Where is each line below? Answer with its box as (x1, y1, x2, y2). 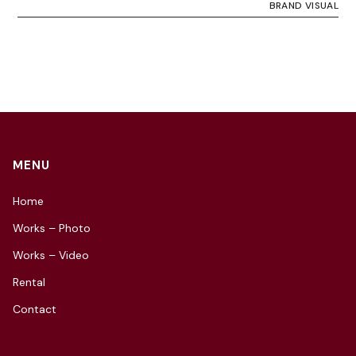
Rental (13, 275, 45, 290)
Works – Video (13, 248, 89, 263)
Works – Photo (13, 221, 91, 236)
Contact (13, 302, 56, 317)
